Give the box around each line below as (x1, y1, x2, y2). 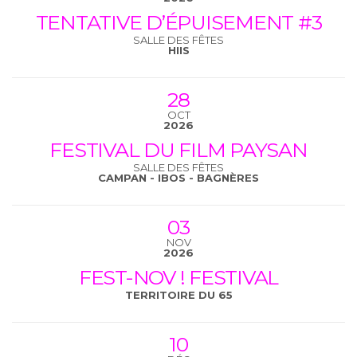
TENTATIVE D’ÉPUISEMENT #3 (35, 10, 322, 34)
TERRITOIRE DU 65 (124, 288, 233, 301)
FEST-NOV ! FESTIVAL (78, 265, 279, 289)
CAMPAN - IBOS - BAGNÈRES (98, 171, 259, 184)
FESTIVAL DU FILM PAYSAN (49, 137, 308, 162)
